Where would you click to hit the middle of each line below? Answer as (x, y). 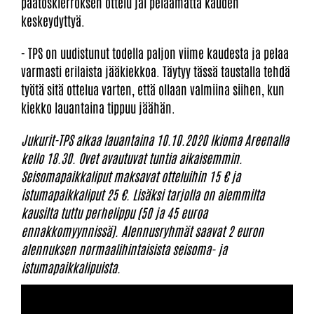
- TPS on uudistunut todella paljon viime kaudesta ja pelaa (155, 52)
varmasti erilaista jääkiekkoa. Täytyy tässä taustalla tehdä (156, 70)
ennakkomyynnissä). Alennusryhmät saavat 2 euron (142, 230)
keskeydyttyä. (53, 20)
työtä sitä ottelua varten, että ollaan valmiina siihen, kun (153, 89)
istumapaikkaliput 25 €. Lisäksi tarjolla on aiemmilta (143, 194)
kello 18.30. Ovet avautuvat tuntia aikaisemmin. (132, 157)
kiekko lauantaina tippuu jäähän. (98, 107)
